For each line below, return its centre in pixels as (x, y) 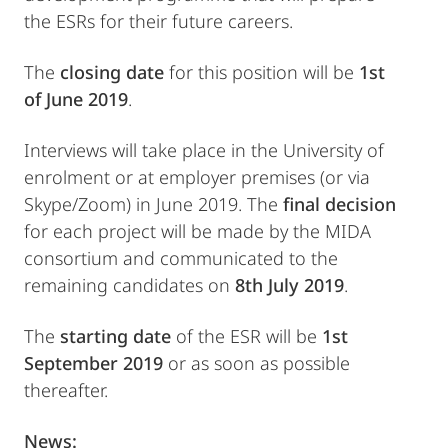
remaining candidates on (129, 285)
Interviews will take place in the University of (204, 150)
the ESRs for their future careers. (158, 21)
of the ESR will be (246, 336)
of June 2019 (76, 99)
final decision (339, 204)
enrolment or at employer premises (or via (197, 177)
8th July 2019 (289, 285)
